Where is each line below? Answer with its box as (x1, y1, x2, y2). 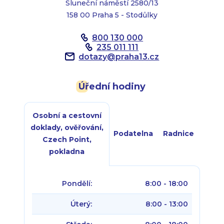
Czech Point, (42, 134, 91, 144)
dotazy (78, 51, 107, 61)
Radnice (163, 128, 194, 138)
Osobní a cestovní (32, 110, 101, 120)
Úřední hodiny (78, 80, 145, 92)
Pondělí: (62, 178, 92, 188)
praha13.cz (115, 51, 159, 61)
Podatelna (113, 128, 153, 138)
